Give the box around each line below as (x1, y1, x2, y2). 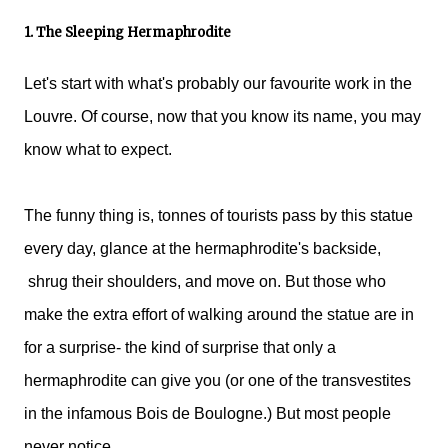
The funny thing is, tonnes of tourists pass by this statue (24, 207, 413, 225)
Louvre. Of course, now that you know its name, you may (24, 108, 421, 126)
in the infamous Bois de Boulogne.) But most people (24, 405, 391, 423)
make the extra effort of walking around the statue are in (24, 306, 414, 324)
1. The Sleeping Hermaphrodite (24, 23, 231, 41)
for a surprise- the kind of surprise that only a (24, 339, 336, 357)
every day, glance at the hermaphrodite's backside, (24, 240, 381, 258)
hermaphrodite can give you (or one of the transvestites (24, 372, 411, 390)
